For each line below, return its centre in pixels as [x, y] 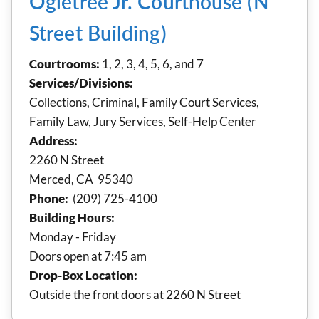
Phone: [49, 198]
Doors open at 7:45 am [89, 256]
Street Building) [98, 32]
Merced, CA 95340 [81, 179]
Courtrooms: [66, 63]
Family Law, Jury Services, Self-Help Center [143, 121]
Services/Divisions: [81, 83]
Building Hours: [72, 217]
